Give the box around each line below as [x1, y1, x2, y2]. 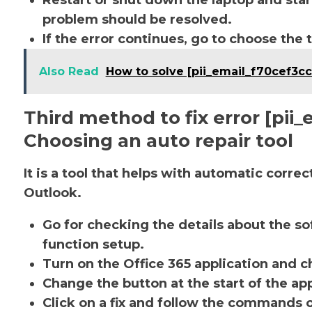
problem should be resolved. [42, 12, 232, 27]
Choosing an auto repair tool [23, 130, 293, 152]
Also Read [38, 65, 99, 78]
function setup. [42, 237, 144, 252]
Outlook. [23, 185, 81, 201]
